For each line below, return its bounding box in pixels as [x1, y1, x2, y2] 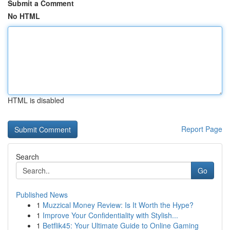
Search [16, 151, 39, 162]
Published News [16, 189, 68, 200]
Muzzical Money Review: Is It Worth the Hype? [43, 200, 194, 210]
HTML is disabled [8, 95, 64, 105]
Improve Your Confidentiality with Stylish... [43, 210, 178, 220]
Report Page [181, 124, 222, 134]
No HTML [8, 11, 40, 21]
